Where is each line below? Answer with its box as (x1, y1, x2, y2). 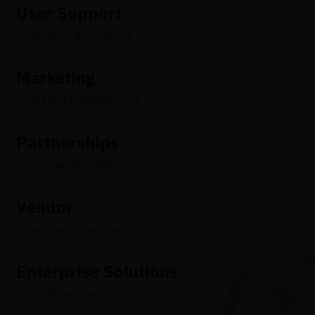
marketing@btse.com (31, 93, 139, 108)
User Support (16, 1, 122, 25)
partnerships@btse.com (31, 157, 153, 172)
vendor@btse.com (31, 222, 124, 237)
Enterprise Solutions (16, 260, 179, 283)
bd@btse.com (31, 287, 101, 302)
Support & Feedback (31, 28, 134, 43)
